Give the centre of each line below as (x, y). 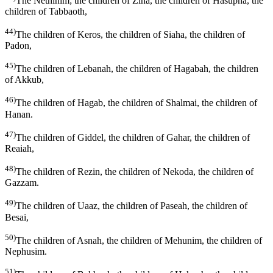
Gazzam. (22, 183)
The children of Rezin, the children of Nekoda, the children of (135, 172)
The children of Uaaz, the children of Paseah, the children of (132, 206)
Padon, (18, 46)
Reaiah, (19, 149)
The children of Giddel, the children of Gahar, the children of (133, 138)
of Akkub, (24, 80)
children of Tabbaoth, (46, 11)
